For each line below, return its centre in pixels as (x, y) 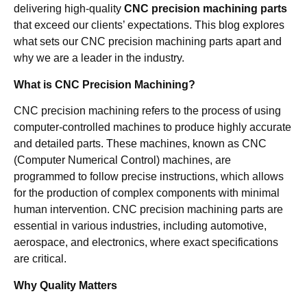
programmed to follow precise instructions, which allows (149, 177)
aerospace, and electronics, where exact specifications (146, 243)
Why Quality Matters (65, 285)
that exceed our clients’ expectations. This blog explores (149, 25)
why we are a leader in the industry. (99, 58)
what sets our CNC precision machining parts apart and (148, 42)
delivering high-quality (69, 9)
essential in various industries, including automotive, (140, 226)
